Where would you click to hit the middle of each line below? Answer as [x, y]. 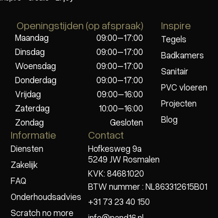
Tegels [174, 39]
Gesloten [126, 122]
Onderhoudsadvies [46, 196]
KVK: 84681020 [116, 173]
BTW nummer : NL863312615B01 [148, 187]
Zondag [29, 122]
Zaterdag [32, 108]
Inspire [176, 25]
